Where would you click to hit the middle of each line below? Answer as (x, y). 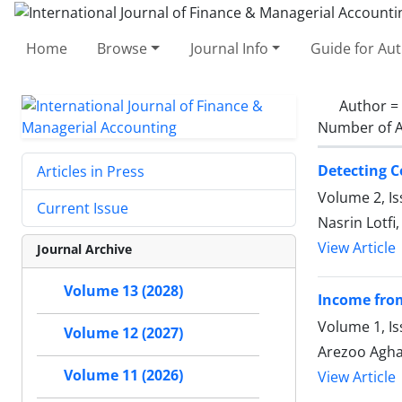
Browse (122, 48)
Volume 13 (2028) (123, 291)
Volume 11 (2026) (123, 375)
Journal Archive (84, 249)
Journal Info (229, 48)
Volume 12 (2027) (123, 333)
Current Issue (83, 208)
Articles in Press (91, 171)
